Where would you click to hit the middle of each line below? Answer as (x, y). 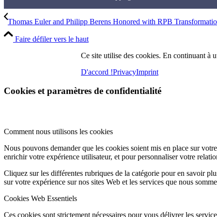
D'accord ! (97, 72)
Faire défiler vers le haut (52, 39)
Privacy (124, 72)
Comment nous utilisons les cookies (58, 132)
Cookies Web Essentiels (40, 199)
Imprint (147, 72)
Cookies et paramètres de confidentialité (83, 91)
